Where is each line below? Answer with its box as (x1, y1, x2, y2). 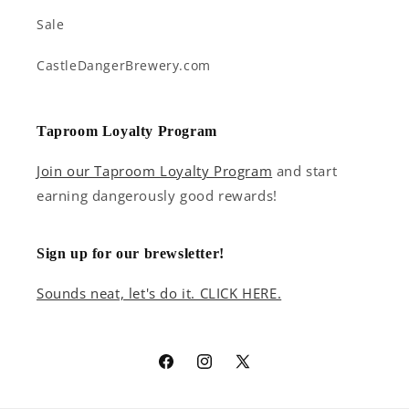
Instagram (194, 362, 262, 381)
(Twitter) (233, 385, 288, 404)
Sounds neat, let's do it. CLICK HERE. (37, 284, 282, 302)
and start (272, 162, 338, 180)
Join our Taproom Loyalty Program (37, 162, 273, 180)
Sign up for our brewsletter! (37, 246, 225, 261)
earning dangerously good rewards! (37, 186, 278, 204)
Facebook (156, 362, 217, 381)
